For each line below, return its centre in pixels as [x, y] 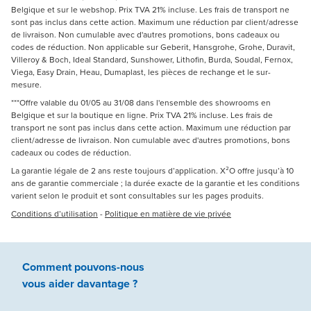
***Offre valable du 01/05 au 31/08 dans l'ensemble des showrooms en [141, 103]
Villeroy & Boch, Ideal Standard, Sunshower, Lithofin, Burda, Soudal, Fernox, [152, 60]
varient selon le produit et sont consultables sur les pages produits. [138, 196]
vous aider [50, 284]
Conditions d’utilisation [54, 214]
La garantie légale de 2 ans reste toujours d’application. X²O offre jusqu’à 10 [152, 171]
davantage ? [107, 284]
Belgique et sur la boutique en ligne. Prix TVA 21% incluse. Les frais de [142, 116]
